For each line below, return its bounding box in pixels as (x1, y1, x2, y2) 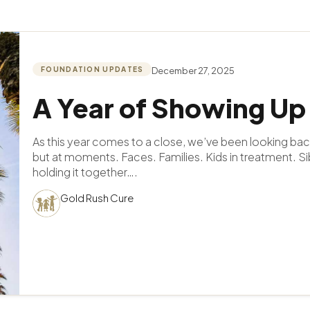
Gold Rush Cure (60, 191, 134, 205)
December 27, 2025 (152, 65, 235, 77)
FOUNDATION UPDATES (41, 65, 144, 74)
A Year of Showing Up (33, 91, 307, 125)
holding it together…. (33, 165, 138, 180)
